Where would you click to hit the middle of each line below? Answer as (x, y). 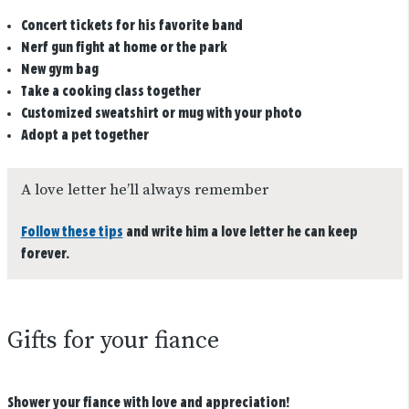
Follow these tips (72, 232)
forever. (45, 254)
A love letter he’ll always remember (144, 190)
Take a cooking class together (110, 92)
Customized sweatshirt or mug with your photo (161, 114)
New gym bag (59, 70)
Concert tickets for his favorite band (131, 26)
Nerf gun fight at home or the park (124, 48)
